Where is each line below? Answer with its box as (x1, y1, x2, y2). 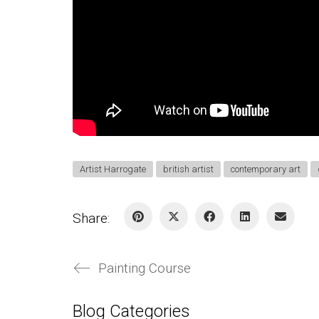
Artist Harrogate (80, 163, 146, 174)
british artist (163, 163, 214, 174)
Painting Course (98, 259, 191, 276)
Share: (73, 209, 110, 226)
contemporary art (231, 163, 300, 174)
